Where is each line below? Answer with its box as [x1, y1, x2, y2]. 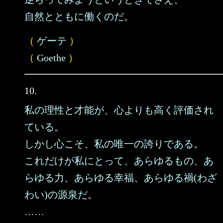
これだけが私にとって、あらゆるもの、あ [24, 155, 214, 166]
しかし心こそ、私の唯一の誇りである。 [24, 138, 204, 149]
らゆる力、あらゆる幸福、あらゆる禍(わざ [24, 172, 217, 183]
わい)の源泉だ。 [24, 189, 98, 200]
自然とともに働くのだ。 [24, 11, 134, 22]
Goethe [37, 52, 66, 63]
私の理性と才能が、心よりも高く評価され [24, 105, 214, 115]
